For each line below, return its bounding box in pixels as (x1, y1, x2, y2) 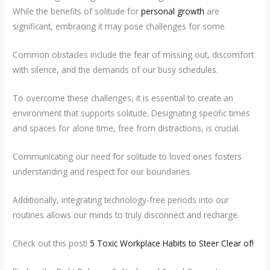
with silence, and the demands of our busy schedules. (13, 64, 219, 76)
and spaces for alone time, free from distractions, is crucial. (13, 122, 243, 134)
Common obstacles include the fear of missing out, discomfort (13, 49, 254, 61)
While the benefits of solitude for (13, 5, 142, 17)
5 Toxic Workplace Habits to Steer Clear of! (90, 237, 254, 249)
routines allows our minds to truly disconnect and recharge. (13, 209, 240, 221)
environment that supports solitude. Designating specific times (13, 107, 251, 119)
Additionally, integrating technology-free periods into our (13, 193, 230, 206)
